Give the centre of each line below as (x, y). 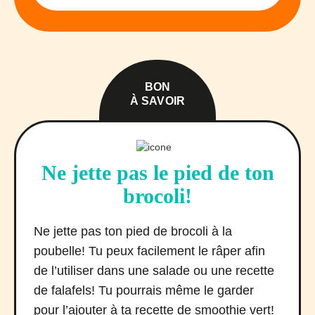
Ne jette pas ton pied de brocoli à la (133, 231)
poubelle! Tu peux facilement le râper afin (149, 251)
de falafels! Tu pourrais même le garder (144, 290)
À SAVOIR (157, 101)
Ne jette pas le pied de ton (157, 172)
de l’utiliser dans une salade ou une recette (154, 270)
